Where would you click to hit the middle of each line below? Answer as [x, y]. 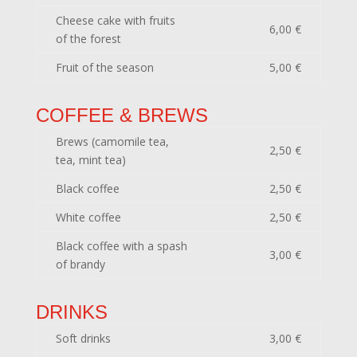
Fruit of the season [104, 67]
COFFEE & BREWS [122, 115]
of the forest [88, 39]
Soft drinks [83, 338]
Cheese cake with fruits [115, 20]
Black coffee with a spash [121, 246]
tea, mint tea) [90, 160]
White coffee [88, 217]
